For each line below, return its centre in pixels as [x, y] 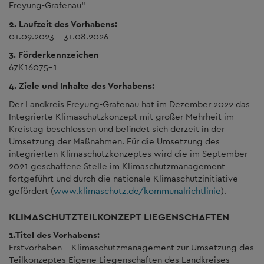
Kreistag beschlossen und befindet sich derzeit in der [117, 129]
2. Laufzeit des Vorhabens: [63, 24]
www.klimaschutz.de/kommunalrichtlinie [137, 191]
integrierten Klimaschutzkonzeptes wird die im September [128, 154]
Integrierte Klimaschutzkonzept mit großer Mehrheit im [121, 116]
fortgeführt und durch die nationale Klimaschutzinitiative [123, 178]
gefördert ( [31, 191]
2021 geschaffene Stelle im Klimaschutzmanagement [117, 166]
